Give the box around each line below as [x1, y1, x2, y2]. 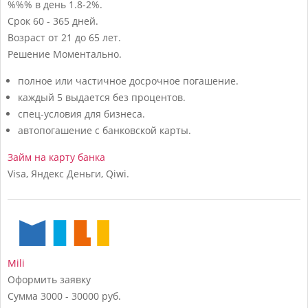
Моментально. [53, 47, 122, 60]
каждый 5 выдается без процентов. [18, 90, 186, 104]
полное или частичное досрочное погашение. [18, 74, 239, 87]
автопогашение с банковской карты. [18, 123, 191, 137]
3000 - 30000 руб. [41, 289, 121, 302]
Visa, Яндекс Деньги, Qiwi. [8, 166, 129, 180]
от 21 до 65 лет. [48, 30, 121, 44]
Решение [8, 47, 50, 60]
